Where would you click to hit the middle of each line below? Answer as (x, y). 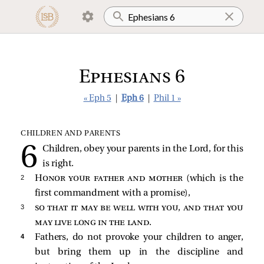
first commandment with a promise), (113, 193)
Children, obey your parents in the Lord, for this (143, 149)
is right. (58, 164)
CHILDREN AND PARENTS (71, 133)
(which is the (213, 178)
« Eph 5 (97, 99)
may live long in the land (92, 222)
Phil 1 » (167, 99)
